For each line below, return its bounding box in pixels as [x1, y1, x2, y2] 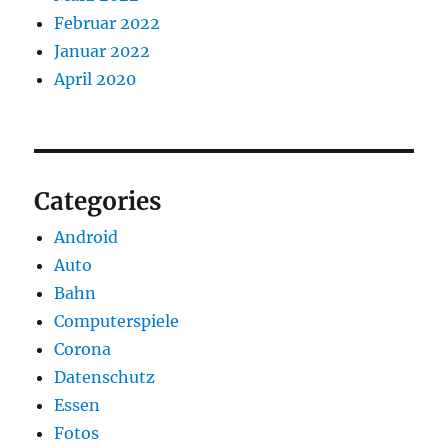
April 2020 [54, 69, 137, 89]
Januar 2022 [54, 41, 151, 61]
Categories [34, 186, 162, 217]
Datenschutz [54, 367, 156, 387]
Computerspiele [54, 311, 180, 331]
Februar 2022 [54, 13, 161, 33]
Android [54, 227, 119, 247]
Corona [54, 339, 112, 359]
